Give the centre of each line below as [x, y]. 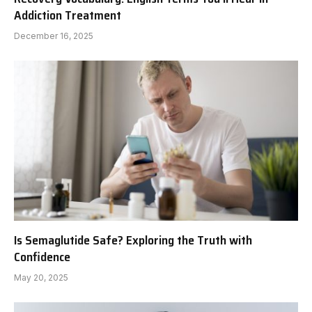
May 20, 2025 [41, 277]
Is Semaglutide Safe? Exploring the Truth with [133, 240]
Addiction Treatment [68, 16]
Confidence [42, 257]
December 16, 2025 [54, 36]
